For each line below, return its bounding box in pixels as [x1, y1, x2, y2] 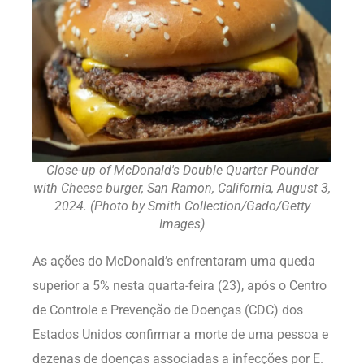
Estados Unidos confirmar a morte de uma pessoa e [32, 326, 328, 342]
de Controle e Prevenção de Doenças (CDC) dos [32, 301, 303, 318]
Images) [159, 215, 205, 232]
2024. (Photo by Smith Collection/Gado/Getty [54, 197, 310, 214]
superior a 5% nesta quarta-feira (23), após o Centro [32, 277, 327, 293]
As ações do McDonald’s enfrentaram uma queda [32, 253, 315, 269]
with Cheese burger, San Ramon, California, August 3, [33, 180, 331, 196]
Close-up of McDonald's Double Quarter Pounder [45, 162, 318, 178]
